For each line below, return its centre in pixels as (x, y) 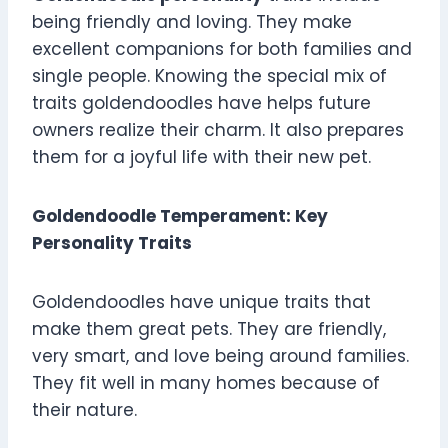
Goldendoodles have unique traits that (201, 302)
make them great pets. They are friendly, (209, 329)
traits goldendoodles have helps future (201, 103)
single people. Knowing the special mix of (209, 76)
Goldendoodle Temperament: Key (180, 216)
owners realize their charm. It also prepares (218, 130)
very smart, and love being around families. (220, 356)
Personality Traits (112, 243)
